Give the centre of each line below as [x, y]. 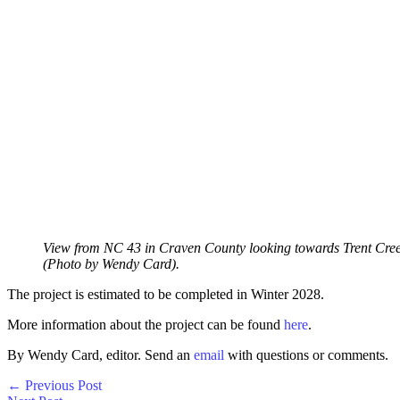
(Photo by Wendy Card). [111, 263]
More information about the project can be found [146, 324]
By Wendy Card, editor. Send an [100, 354]
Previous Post [62, 385]
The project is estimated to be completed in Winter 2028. [166, 294]
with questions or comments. [306, 354]
